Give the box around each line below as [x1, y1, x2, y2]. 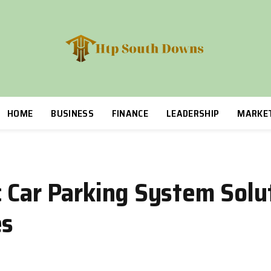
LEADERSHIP [166, 105, 220, 121]
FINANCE [111, 105, 149, 121]
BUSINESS [51, 105, 94, 121]
